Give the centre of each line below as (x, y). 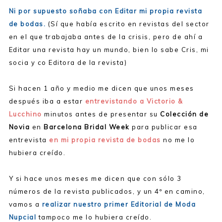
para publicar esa (164, 127)
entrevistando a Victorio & (134, 101)
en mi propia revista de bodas (105, 140)
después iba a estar (47, 101)
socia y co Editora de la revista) (68, 63)
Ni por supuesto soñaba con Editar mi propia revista (106, 11)
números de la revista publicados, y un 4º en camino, (107, 192)
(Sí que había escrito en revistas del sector (128, 24)
